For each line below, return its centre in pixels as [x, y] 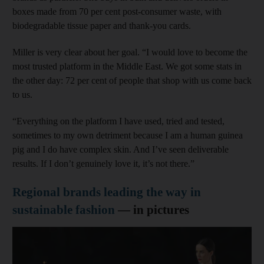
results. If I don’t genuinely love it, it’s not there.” [103, 163]
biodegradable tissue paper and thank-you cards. [102, 25]
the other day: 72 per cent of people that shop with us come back [132, 80]
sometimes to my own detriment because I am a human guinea [128, 135]
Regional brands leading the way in [107, 192]
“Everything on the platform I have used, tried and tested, [118, 121]
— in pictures [152, 209]
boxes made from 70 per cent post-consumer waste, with [117, 11]
